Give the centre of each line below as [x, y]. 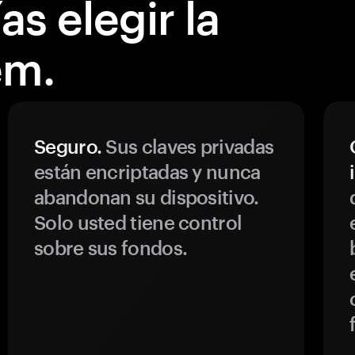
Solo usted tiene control [138, 222]
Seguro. [68, 146]
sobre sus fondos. [111, 248]
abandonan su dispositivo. [147, 197]
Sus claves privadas [188, 146]
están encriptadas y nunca [147, 172]
